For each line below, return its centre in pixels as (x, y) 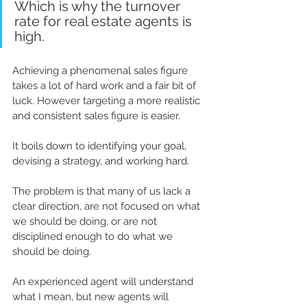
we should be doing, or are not (86, 221)
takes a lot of (44, 85)
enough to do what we (120, 236)
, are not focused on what (141, 206)
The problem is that (60, 191)
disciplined (39, 236)
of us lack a (164, 191)
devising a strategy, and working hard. (102, 161)
